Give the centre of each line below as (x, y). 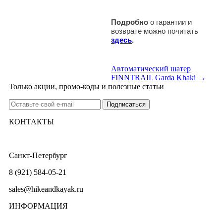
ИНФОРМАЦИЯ (38, 206)
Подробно (130, 22)
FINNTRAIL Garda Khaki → (158, 77)
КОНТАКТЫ (31, 121)
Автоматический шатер (151, 68)
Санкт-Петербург (38, 155)
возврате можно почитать (155, 31)
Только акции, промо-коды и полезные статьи (86, 86)
